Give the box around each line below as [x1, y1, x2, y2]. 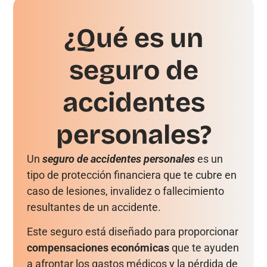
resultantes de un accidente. [26, 200, 163, 213]
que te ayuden [169, 241, 239, 254]
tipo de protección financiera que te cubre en [26, 168, 237, 181]
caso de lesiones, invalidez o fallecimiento [26, 184, 224, 197]
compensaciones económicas [26, 241, 169, 254]
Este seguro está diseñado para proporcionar [26, 225, 238, 238]
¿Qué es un [64, 21, 203, 54]
